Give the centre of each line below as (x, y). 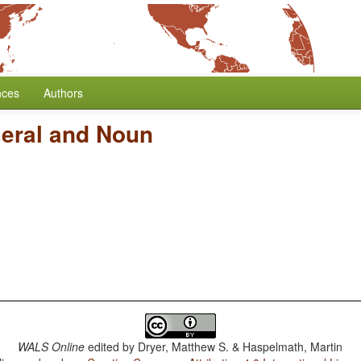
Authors (63, 93)
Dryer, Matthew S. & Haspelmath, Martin (241, 346)
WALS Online (52, 346)
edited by (112, 346)
